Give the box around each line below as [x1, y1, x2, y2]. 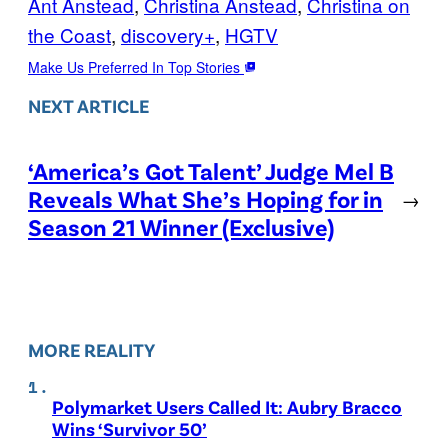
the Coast [28, 20, 111, 48]
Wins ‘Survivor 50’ [52, 416, 207, 440]
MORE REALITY [28, 338, 155, 362]
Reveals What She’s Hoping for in [28, 184, 383, 214]
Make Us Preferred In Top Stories [28, 56, 244, 77]
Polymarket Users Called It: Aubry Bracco [52, 394, 402, 418]
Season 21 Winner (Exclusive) [28, 212, 334, 242]
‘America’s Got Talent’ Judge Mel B [28, 156, 394, 186]
